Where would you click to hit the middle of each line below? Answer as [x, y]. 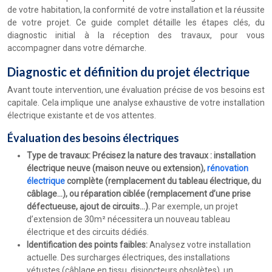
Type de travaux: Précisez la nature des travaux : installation [141, 155]
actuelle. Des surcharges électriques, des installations [128, 257]
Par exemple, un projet [195, 206]
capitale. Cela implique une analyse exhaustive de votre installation [136, 103]
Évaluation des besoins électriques [93, 138]
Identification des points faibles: [88, 245]
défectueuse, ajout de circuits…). [89, 206]
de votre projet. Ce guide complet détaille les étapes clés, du [136, 22]
